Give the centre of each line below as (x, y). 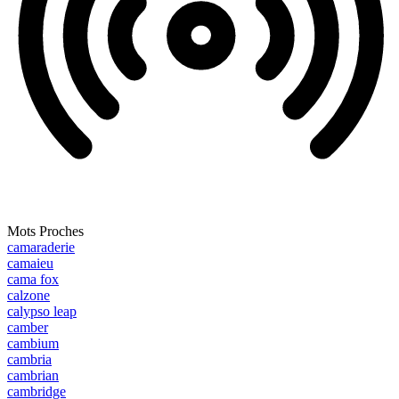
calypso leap (42, 312)
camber (28, 328)
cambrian (33, 376)
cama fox (33, 280)
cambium (33, 344)
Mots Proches (45, 232)
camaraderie (41, 248)
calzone (28, 296)
